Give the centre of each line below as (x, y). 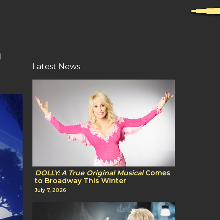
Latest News (56, 67)
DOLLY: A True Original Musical (89, 173)
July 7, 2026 (51, 190)
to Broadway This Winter (81, 181)
